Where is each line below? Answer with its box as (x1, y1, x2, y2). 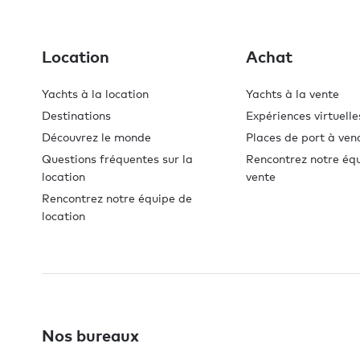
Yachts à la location (42, 87, 149, 101)
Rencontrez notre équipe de (42, 191, 192, 206)
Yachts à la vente (246, 87, 339, 101)
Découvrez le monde (42, 130, 151, 145)
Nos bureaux (42, 325, 139, 346)
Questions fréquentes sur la (42, 152, 193, 166)
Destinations (42, 108, 111, 123)
